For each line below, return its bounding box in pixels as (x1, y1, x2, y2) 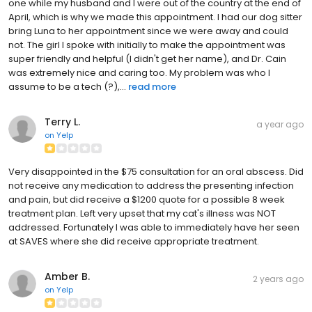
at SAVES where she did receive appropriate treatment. (8, 235, 259, 248)
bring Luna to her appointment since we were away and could (8, 24, 288, 38)
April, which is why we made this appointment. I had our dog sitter (8, 10, 302, 24)
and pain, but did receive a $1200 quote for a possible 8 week (8, 193, 285, 206)
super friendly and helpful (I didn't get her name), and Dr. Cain (8, 52, 286, 65)
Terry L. (45, 115, 80, 129)
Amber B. (45, 270, 90, 283)
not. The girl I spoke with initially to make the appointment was (8, 38, 286, 52)
